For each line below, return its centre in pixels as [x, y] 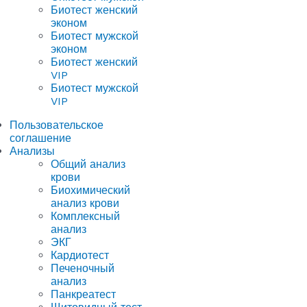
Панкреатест [83, 295]
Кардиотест [80, 256]
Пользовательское [57, 125]
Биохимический [90, 191]
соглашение [40, 138]
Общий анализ [88, 164]
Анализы [32, 151]
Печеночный [83, 269]
